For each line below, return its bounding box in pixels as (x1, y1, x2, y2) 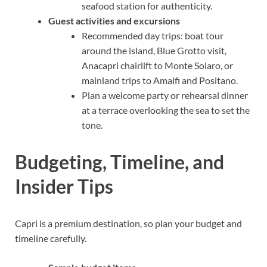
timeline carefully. (15, 232, 86, 244)
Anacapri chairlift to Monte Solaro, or (82, 60, 233, 72)
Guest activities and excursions (48, 15, 180, 27)
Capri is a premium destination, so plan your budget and (15, 218, 242, 229)
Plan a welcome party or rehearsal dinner (82, 89, 248, 101)
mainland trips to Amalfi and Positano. (82, 74, 238, 86)
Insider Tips (15, 175, 113, 198)
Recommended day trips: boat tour (82, 30, 223, 42)
